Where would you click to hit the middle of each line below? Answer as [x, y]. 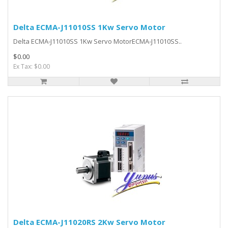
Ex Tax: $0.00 [32, 66]
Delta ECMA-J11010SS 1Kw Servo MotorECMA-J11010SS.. [97, 41]
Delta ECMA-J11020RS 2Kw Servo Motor [89, 222]
